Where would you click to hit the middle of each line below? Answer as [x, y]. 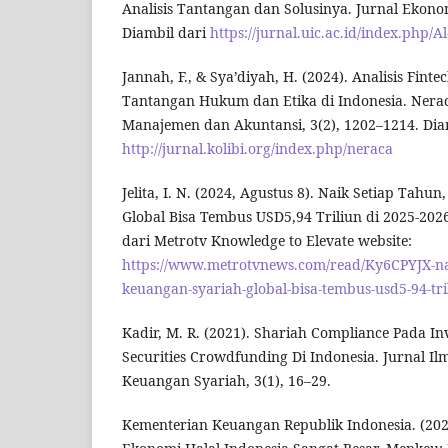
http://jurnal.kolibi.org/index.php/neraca [257, 149]
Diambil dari [166, 33]
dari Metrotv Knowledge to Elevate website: [267, 241]
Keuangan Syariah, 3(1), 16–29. [226, 381]
